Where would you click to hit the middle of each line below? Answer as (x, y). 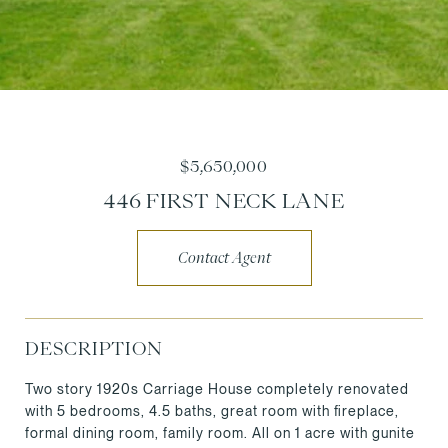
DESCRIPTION (94, 348)
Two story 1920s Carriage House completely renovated (217, 389)
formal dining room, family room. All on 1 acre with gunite (220, 433)
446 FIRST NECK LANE (224, 200)
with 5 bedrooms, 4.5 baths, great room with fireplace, (212, 411)
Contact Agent (224, 258)
